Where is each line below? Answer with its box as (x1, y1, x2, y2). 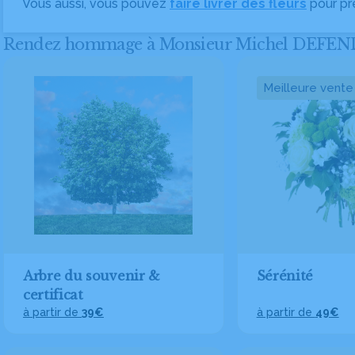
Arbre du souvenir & (23, 268, 160, 284)
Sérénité (256, 268, 314, 284)
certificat (23, 287, 83, 303)
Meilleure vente (262, 81, 353, 95)
